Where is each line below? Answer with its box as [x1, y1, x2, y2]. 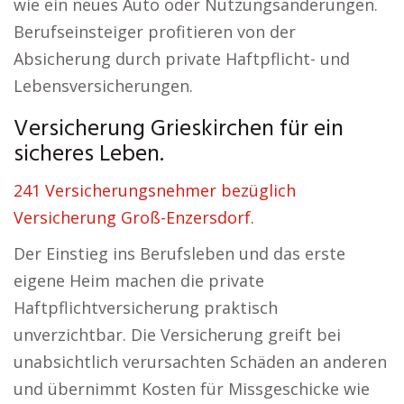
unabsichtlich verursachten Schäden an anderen [14, 351, 387, 372]
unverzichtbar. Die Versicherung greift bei [14, 324, 341, 345]
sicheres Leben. [14, 136, 164, 173]
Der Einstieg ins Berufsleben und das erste [14, 243, 345, 264]
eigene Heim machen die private [14, 270, 264, 291]
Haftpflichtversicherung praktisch [14, 297, 278, 318]
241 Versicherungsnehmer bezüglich [14, 179, 296, 201]
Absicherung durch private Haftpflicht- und [14, 48, 350, 69]
